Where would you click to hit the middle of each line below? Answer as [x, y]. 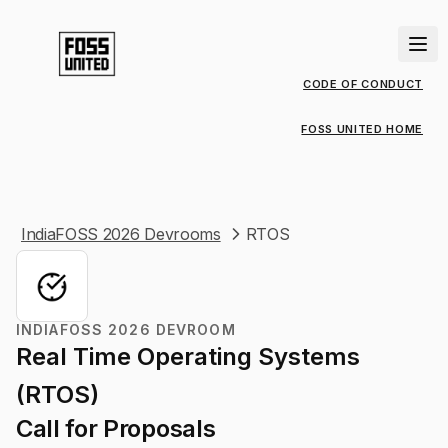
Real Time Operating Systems [188, 356]
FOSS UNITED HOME [362, 129]
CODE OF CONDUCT [363, 84]
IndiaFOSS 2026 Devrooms [121, 234]
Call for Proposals [116, 428]
